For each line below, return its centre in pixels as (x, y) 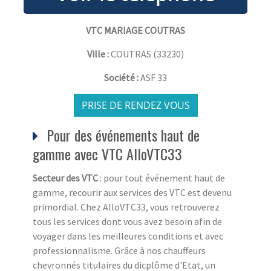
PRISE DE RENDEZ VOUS (135, 105)
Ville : (98, 54)
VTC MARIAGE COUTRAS (135, 30)
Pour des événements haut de (121, 135)
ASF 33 (154, 77)
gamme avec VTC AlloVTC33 (107, 153)
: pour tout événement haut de (162, 178)
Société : (122, 77)
